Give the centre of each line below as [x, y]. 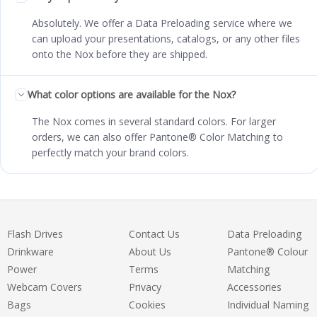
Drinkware [30, 252]
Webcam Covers [45, 287]
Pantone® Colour [267, 252]
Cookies [147, 305]
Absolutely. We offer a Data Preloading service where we [162, 23]
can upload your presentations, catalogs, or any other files [166, 39]
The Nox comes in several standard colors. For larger [154, 122]
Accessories [254, 287]
